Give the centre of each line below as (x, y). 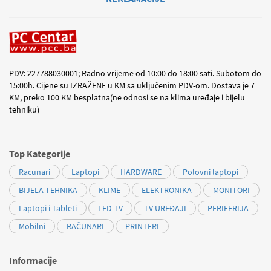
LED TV (110, 208)
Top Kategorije (40, 153)
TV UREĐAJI (165, 208)
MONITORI (231, 190)
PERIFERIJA (228, 208)
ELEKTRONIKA (167, 190)
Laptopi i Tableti (48, 208)
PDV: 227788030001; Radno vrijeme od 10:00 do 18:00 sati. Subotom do (135, 73)
